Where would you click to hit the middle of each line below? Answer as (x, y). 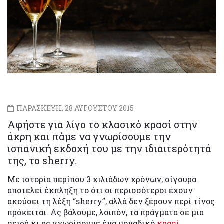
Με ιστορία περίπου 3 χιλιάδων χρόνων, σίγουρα (102, 179)
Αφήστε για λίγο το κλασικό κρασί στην (102, 125)
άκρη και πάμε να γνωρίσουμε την (89, 137)
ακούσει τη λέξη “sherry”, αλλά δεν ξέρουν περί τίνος (111, 201)
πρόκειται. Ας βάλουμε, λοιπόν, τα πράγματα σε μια (106, 212)
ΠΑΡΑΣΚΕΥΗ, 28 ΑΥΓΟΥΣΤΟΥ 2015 (74, 108)
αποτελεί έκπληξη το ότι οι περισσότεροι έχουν (100, 190)
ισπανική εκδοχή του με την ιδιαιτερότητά (109, 149)
